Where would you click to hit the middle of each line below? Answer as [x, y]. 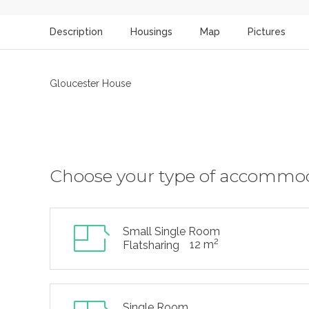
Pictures [267, 32]
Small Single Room [171, 231]
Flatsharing [151, 245]
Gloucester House [90, 83]
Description [76, 32]
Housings [151, 32]
